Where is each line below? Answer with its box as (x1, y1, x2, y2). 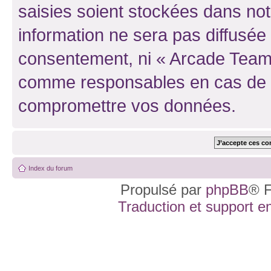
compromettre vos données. (18, 95, 236, 116)
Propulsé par (120, 181, 206, 198)
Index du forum (28, 164, 73, 172)
